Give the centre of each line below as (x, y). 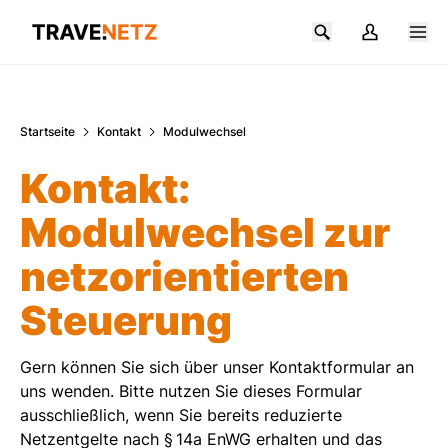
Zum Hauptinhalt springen (224, 12)
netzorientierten (184, 276)
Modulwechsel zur (205, 232)
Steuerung (126, 320)
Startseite (47, 131)
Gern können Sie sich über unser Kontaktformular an (217, 367)
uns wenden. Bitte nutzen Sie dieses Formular (191, 391)
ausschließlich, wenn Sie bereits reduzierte (181, 415)
